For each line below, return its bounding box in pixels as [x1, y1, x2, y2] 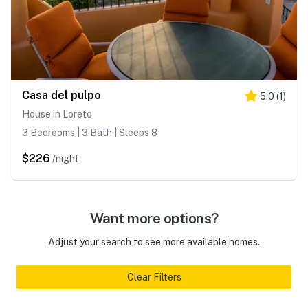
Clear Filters [126, 272, 181, 283]
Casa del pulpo [22, 89, 101, 102]
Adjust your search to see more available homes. [48, 236, 260, 248]
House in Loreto [22, 109, 92, 120]
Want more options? [89, 210, 219, 228]
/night [52, 153, 79, 165]
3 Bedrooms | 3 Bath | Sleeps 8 [22, 127, 157, 139]
